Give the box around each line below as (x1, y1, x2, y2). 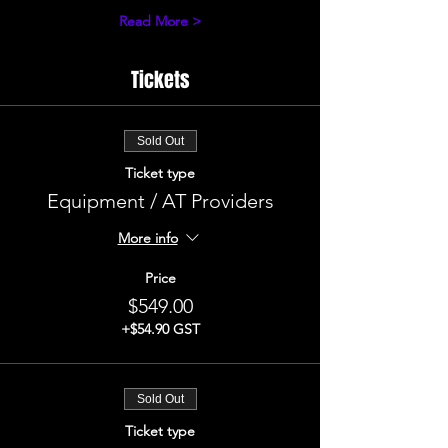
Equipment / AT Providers (46, 189, 274, 213)
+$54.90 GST (120, 320, 200, 338)
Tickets (130, 65, 190, 95)
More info (117, 229, 178, 248)
